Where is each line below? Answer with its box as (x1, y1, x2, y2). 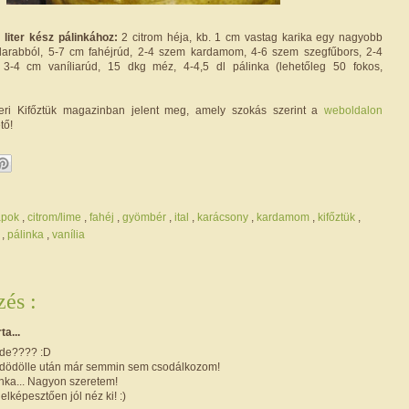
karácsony (197, 210, 251, 224)
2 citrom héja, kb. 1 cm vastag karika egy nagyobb (117, 30, 383, 44)
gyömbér (122, 210, 169, 224)
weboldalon (324, 103, 383, 117)
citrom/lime (27, 210, 84, 224)
